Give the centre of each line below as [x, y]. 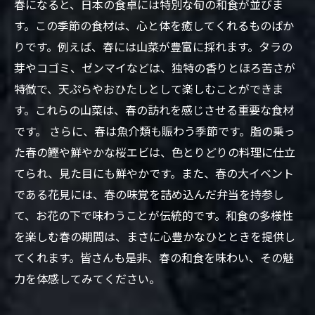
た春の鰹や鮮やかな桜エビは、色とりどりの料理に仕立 [155, 152]
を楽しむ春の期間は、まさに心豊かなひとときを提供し [155, 236]
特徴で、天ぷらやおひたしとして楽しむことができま [149, 89]
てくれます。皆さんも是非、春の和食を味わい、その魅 [154, 257]
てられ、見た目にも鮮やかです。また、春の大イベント [154, 173]
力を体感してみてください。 [87, 278]
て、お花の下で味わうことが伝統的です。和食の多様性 [154, 215]
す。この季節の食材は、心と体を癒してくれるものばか [154, 25]
